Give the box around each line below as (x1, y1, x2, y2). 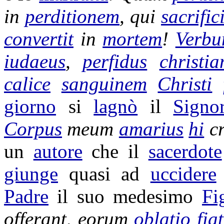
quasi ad (58, 163, 150, 184)
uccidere (150, 163, 216, 184)
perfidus (82, 50, 147, 72)
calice (4, 73, 50, 94)
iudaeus (4, 50, 65, 72)
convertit (4, 28, 73, 49)
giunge (4, 163, 58, 184)
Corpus (4, 118, 62, 139)
